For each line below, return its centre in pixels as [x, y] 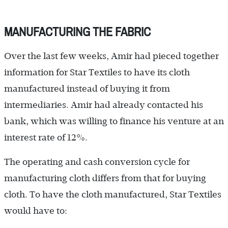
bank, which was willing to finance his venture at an [114, 121]
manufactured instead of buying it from [87, 88]
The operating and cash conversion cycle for [97, 162]
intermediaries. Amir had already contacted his [104, 105]
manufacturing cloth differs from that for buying [105, 178]
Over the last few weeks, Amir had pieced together [111, 56]
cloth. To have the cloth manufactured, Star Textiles [113, 194]
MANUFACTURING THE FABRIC [77, 32]
